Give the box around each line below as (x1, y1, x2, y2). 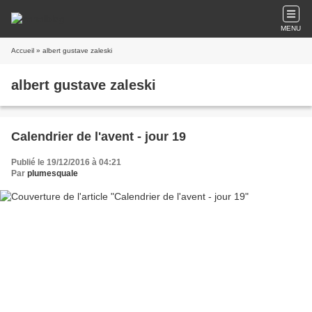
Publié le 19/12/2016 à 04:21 (11, 157, 121, 167)
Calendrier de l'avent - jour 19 (11, 130, 186, 143)
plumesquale (27, 169, 78, 178)
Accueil (11, 47, 34, 54)
